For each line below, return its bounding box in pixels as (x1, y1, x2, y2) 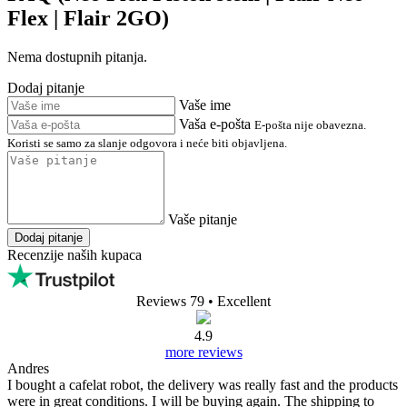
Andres (7, 360, 49, 376)
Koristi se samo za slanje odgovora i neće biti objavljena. (7, 135, 287, 150)
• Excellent (208, 293, 271, 309)
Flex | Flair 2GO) (7, 5, 169, 30)
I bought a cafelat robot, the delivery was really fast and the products (7, 376, 398, 392)
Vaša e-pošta (179, 115, 251, 132)
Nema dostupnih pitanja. (7, 48, 147, 65)
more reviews (164, 343, 243, 360)
